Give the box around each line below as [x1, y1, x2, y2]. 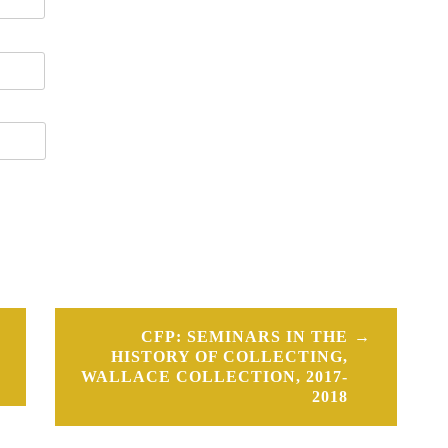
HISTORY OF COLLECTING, [111, 347, 349, 365]
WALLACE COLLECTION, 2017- [81, 367, 349, 385]
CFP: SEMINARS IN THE [141, 327, 349, 345]
